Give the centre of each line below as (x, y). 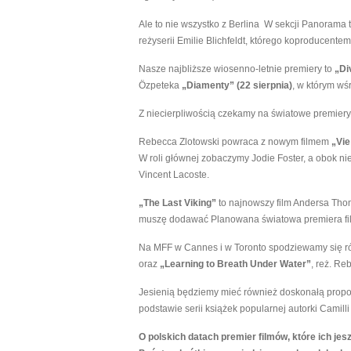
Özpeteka (160, 85)
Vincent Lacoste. (174, 175)
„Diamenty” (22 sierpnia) (237, 85)
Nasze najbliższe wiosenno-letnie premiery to (237, 69)
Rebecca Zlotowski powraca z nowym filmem (235, 142)
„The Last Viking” (177, 203)
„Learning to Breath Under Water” (235, 264)
